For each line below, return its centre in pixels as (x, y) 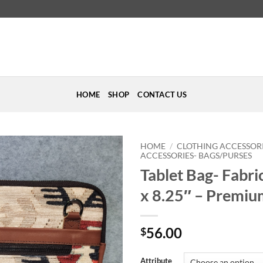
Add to (99, 176)
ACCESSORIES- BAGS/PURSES (196, 156)
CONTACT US (162, 94)
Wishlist (99, 186)
